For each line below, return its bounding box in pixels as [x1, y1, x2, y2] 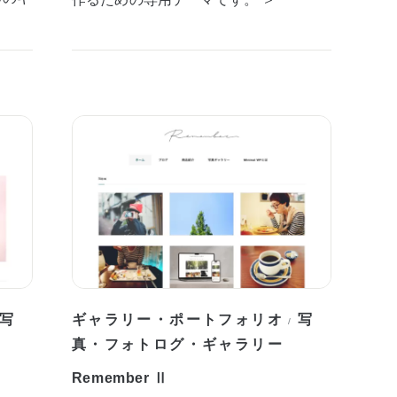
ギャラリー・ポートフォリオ [71, 307, 284, 329]
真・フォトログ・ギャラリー [71, 332, 284, 354]
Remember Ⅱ [71, 370, 168, 385]
